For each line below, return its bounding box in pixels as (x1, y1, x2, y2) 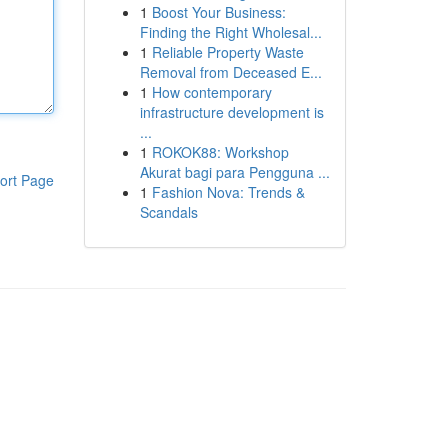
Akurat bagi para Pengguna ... (139, 162, 330, 182)
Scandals (139, 202, 198, 222)
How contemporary (151, 82, 272, 102)
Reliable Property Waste (151, 42, 304, 62)
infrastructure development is (139, 102, 324, 122)
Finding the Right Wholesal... (139, 22, 322, 42)
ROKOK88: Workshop (151, 142, 289, 162)
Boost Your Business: (151, 2, 286, 22)
